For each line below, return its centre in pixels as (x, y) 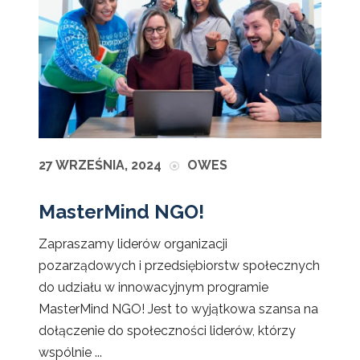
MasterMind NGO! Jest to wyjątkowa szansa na (178, 309)
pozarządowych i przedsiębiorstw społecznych (179, 265)
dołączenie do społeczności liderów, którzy (167, 330)
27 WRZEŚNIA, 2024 (100, 165)
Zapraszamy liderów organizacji (133, 243)
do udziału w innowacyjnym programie (153, 287)
